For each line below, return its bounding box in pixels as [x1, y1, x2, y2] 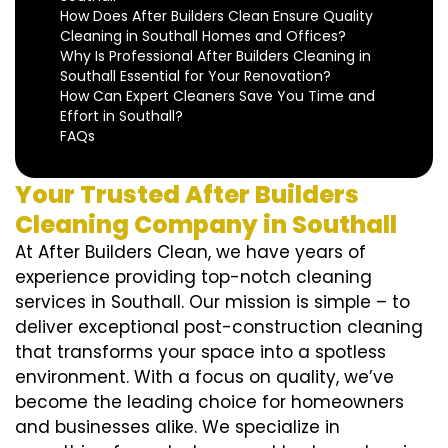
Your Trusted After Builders [15, 178, 359, 212]
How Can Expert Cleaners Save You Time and [60, 86, 375, 107]
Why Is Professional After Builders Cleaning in [60, 46, 371, 67]
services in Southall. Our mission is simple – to [15, 290, 410, 315]
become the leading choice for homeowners [15, 390, 404, 415]
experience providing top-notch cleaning [15, 265, 372, 290]
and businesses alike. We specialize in [15, 415, 340, 440]
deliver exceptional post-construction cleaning [15, 315, 423, 340]
